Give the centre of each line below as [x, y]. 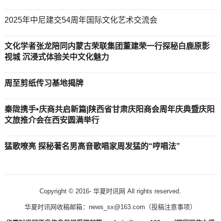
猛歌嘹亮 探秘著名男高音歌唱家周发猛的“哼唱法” [92, 146]
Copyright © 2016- [66, 191]
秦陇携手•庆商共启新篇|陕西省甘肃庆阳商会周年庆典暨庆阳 [109, 109]
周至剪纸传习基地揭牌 [44, 83]
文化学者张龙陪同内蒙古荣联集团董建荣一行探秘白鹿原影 [107, 46]
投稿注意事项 [170, 207]
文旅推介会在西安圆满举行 [52, 120]
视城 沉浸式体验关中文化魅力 [56, 57]
